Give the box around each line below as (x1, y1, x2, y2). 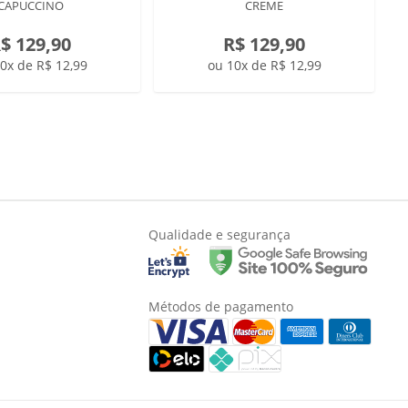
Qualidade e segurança (148, 226, 291, 243)
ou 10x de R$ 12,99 (207, 56, 321, 74)
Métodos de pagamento (148, 298, 294, 315)
